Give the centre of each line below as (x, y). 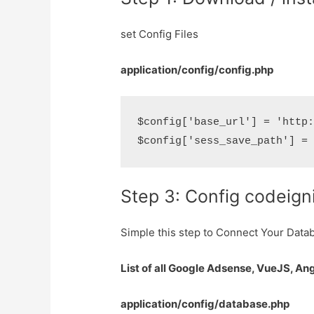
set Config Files (160, 34)
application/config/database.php (205, 303)
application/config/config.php (197, 69)
